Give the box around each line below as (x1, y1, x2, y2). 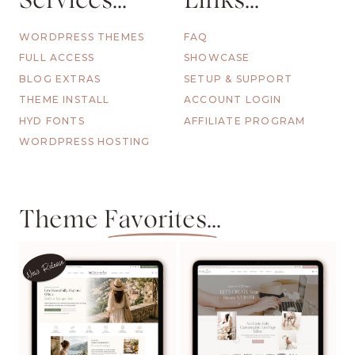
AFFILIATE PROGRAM (184, 114, 306, 127)
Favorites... (104, 208, 221, 233)
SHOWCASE (184, 52, 250, 64)
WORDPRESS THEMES (19, 31, 145, 44)
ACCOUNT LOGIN (184, 94, 282, 106)
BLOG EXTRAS (19, 73, 101, 86)
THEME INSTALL (19, 94, 110, 106)
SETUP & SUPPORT (184, 73, 292, 86)
